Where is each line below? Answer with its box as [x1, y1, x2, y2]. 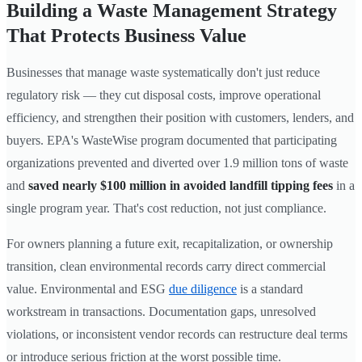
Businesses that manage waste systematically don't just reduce [6, 65, 320, 79]
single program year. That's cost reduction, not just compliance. [6, 200, 326, 215]
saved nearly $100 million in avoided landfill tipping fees [28, 178, 333, 192]
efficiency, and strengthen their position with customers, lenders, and [6, 110, 354, 124]
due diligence [169, 281, 237, 296]
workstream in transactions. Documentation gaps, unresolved [6, 304, 316, 318]
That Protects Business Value [6, 24, 246, 46]
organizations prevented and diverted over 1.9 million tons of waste [6, 155, 348, 170]
